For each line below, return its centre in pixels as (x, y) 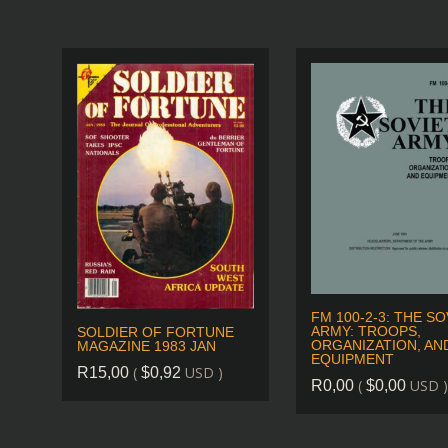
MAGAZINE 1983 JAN (146, 346)
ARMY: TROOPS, (365, 331)
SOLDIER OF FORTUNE (155, 332)
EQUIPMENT (352, 359)
